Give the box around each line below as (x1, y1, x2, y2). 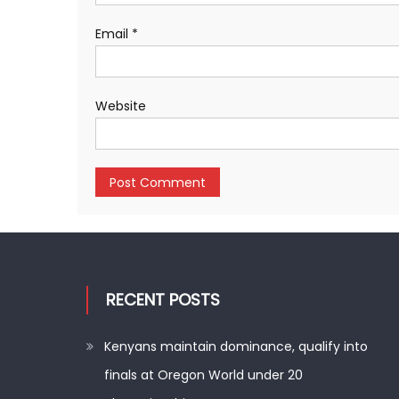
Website (95, 97, 146, 115)
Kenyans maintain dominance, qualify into (104, 338, 369, 355)
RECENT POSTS (106, 289, 221, 311)
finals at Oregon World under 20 (104, 366, 304, 384)
